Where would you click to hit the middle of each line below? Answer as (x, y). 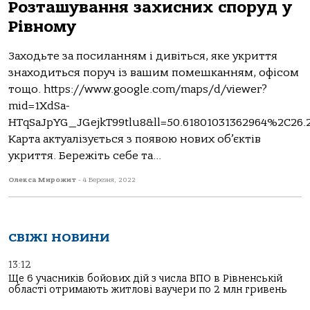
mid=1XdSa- (39, 106)
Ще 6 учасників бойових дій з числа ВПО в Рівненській (145, 279)
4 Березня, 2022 (109, 180)
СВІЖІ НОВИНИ (59, 238)
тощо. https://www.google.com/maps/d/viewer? (138, 89)
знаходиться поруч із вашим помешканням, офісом (154, 73)
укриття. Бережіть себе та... (85, 156)
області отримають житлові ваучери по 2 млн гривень (148, 290)
